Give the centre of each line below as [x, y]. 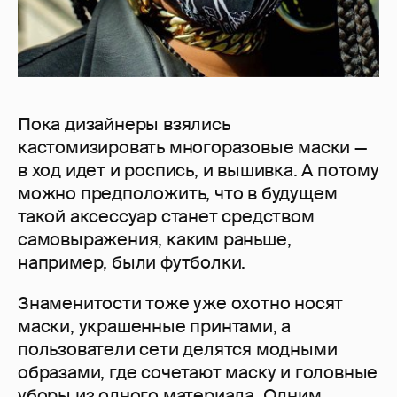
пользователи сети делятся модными [178, 349]
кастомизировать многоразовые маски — [192, 147]
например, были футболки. [132, 262]
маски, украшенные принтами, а [155, 326]
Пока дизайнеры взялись [124, 124]
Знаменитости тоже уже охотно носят [181, 303]
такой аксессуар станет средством [166, 216]
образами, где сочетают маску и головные [198, 372]
